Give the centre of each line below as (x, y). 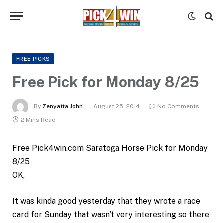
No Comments (178, 106)
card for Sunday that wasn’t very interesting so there (111, 214)
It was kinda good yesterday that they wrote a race (106, 201)
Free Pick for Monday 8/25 (106, 82)
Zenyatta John (62, 106)
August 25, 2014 (116, 106)
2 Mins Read (38, 120)
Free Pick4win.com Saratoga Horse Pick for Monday (110, 148)
